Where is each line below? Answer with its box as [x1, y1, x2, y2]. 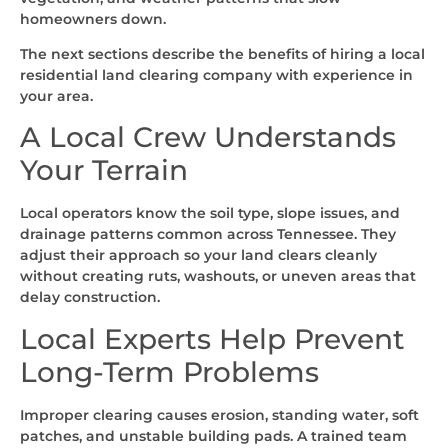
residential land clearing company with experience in [20, 66, 413, 85]
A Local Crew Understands [20, 120, 396, 155]
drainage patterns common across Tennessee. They [20, 225, 396, 244]
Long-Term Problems [20, 354, 319, 389]
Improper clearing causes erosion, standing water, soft [20, 405, 419, 424]
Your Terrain [20, 153, 188, 188]
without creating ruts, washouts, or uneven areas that [20, 267, 416, 286]
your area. [20, 87, 93, 106]
